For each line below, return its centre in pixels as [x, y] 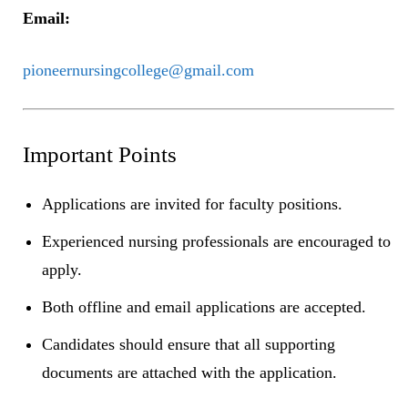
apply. [62, 269]
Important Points [100, 154]
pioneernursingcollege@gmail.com [138, 70]
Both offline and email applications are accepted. [204, 306]
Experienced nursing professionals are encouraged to [216, 241]
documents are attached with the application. [189, 372]
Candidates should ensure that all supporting [189, 344]
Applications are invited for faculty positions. [192, 204]
